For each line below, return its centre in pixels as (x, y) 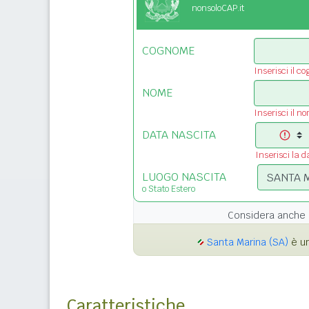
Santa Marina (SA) (248, 242)
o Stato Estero (169, 189)
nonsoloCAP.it (218, 8)
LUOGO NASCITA (184, 177)
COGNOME (168, 51)
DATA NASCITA (179, 135)
